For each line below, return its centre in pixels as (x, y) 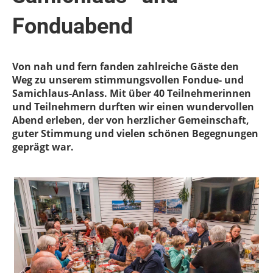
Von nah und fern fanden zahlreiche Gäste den (126, 66)
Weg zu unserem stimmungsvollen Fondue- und (128, 80)
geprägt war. (43, 147)
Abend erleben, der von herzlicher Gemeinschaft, (131, 120)
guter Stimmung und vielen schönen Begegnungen (135, 133)
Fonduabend (73, 26)
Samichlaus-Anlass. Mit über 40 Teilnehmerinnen (132, 93)
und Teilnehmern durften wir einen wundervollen (133, 107)
